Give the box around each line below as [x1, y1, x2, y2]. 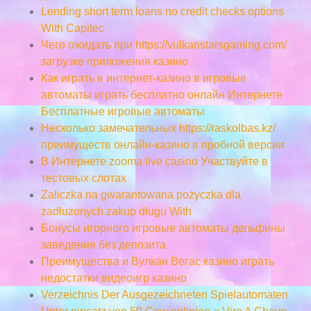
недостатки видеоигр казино [40, 271, 187, 284]
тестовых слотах [40, 171, 126, 184]
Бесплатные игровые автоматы [40, 105, 205, 117]
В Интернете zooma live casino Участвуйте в [40, 155, 268, 167]
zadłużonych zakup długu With [40, 205, 192, 217]
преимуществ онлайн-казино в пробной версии [40, 138, 285, 151]
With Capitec [40, 22, 104, 34]
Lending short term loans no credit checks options [40, 5, 284, 17]
